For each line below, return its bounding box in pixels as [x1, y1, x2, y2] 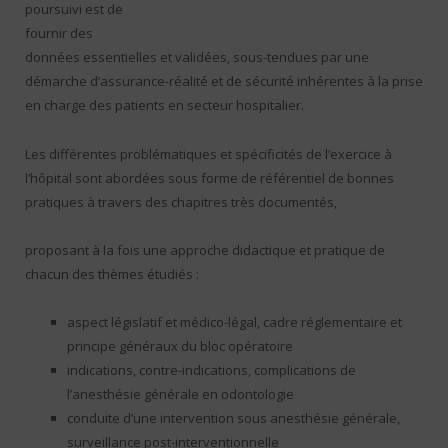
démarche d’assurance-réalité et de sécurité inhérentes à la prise [25, 72, 423, 91]
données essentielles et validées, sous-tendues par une [25, 48, 369, 67]
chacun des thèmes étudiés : [25, 264, 199, 283]
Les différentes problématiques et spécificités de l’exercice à [25, 144, 392, 163]
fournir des [25, 24, 93, 43]
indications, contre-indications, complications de [67, 360, 356, 379]
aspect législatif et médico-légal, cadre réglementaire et [67, 312, 402, 331]
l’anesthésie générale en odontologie [67, 384, 294, 403]
